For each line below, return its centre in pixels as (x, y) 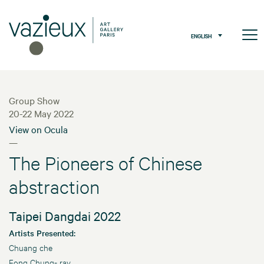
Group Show (34, 100)
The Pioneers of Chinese (105, 163)
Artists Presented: (42, 233)
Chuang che (31, 247)
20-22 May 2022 (41, 113)
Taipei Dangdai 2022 (65, 216)
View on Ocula (38, 129)
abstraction (54, 187)
